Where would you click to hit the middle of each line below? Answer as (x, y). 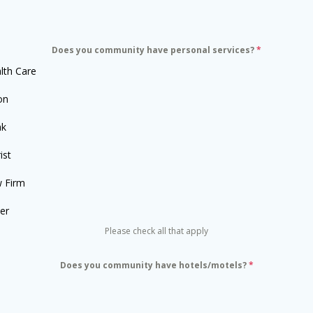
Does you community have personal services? (154, 50)
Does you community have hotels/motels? (154, 265)
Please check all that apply (156, 231)
